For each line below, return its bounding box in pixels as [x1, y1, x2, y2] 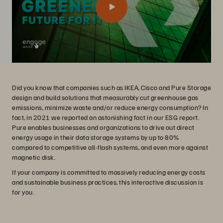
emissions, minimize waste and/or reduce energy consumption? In [12, 103, 208, 111]
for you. [12, 188, 34, 196]
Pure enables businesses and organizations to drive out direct [12, 123, 195, 131]
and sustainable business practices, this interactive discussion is [12, 178, 203, 186]
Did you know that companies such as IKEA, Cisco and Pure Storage [12, 83, 211, 92]
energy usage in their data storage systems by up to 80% [12, 133, 180, 141]
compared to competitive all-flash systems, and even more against [12, 143, 208, 151]
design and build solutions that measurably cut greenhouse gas [12, 93, 199, 102]
